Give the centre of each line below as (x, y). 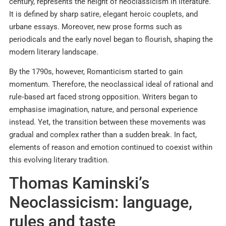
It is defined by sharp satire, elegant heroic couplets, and (103, 14)
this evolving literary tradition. (59, 160)
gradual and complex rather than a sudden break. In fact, (103, 135)
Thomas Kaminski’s (79, 183)
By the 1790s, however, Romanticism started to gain (96, 72)
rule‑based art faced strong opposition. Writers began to (103, 97)
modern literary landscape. (54, 52)
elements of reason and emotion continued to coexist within (111, 148)
